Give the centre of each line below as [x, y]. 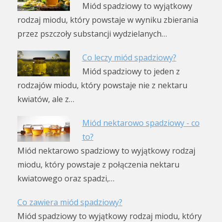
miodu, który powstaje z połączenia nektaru [98, 164]
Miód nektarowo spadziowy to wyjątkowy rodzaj [106, 150]
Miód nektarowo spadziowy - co [141, 123]
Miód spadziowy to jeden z [131, 71]
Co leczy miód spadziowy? [129, 57]
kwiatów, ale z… [46, 99]
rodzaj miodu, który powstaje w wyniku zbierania [108, 20]
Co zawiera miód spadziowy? [70, 202]
